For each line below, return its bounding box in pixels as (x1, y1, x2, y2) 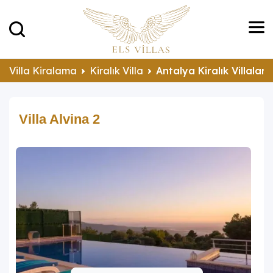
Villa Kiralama (9, 64, 77, 77)
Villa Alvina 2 (19, 111, 100, 127)
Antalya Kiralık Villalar (156, 64, 266, 77)
